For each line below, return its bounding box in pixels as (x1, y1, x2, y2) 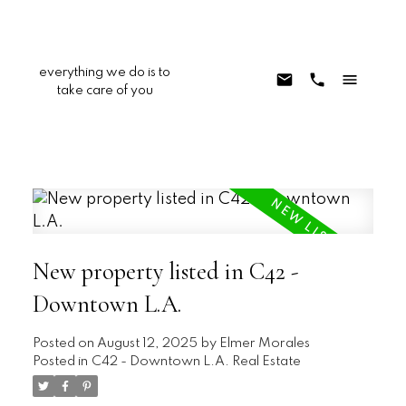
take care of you (56, 84, 153, 97)
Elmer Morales (218, 336, 310, 350)
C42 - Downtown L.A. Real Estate (91, 354, 301, 368)
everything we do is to (39, 66, 171, 79)
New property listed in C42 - (32, 256, 298, 286)
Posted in (32, 354, 88, 368)
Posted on (32, 336, 97, 350)
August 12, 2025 (96, 336, 198, 350)
